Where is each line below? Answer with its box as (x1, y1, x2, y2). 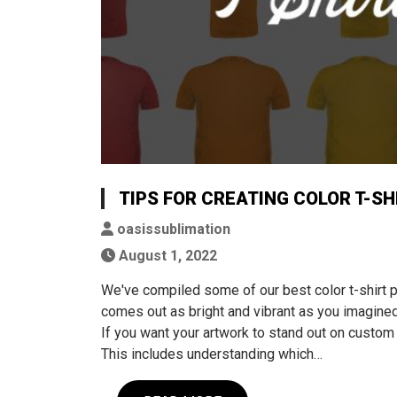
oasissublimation (113, 220, 230, 237)
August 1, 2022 (115, 246, 217, 264)
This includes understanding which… (101, 345, 323, 362)
